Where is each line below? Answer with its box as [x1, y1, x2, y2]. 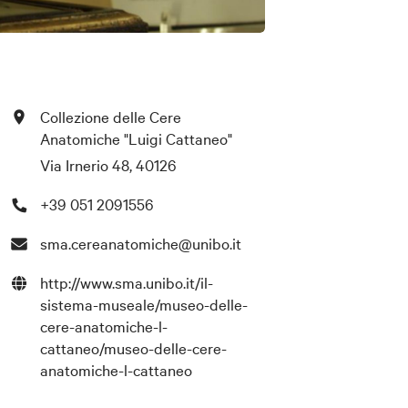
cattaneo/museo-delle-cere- [40, 337, 228, 359]
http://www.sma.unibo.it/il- [40, 271, 214, 293]
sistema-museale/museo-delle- [40, 293, 249, 315]
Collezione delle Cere [40, 105, 182, 127]
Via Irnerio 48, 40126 [40, 154, 178, 176]
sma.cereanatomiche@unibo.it [40, 232, 242, 254]
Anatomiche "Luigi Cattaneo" [40, 127, 233, 148]
